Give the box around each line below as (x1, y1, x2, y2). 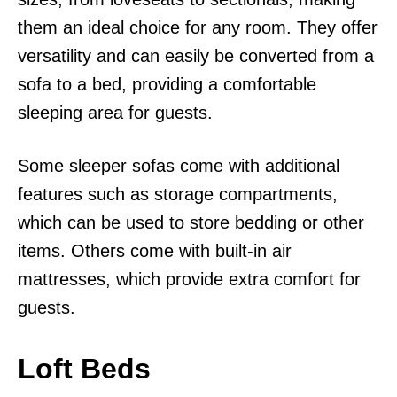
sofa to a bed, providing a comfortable (18, 74, 316, 94)
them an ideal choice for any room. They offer (18, 17, 378, 37)
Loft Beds (18, 352, 151, 385)
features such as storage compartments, (18, 183, 338, 204)
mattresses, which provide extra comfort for (18, 269, 361, 289)
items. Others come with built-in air (18, 240, 292, 261)
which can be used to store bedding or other (18, 212, 364, 232)
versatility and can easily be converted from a (18, 45, 374, 66)
